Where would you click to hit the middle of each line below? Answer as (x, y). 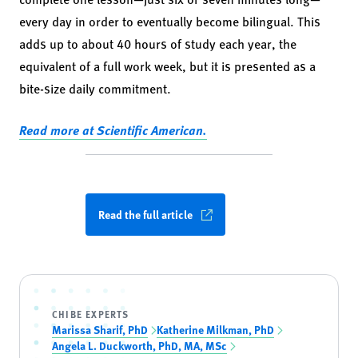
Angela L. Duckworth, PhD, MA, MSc (139, 345)
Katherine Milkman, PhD (215, 329)
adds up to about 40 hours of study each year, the (158, 44)
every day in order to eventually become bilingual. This (170, 21)
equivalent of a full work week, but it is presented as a (167, 66)
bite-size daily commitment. (95, 88)
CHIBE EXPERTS (91, 314)
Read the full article (145, 214)
